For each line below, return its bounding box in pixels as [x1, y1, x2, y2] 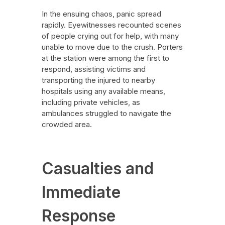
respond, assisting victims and [41, 64, 146, 74]
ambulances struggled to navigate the [41, 108, 171, 118]
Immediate [41, 182, 121, 202]
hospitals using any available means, [41, 86, 165, 96]
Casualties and [41, 159, 154, 179]
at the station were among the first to [41, 53, 169, 63]
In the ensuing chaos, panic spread [41, 9, 161, 19]
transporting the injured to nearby [41, 75, 155, 85]
